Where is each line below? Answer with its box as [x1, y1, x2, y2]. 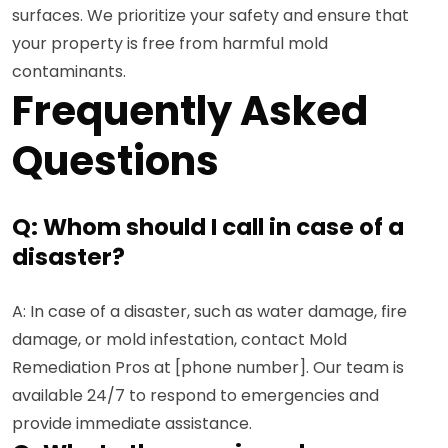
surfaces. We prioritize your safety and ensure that [12, 3, 409, 27]
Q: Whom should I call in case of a [12, 210, 404, 243]
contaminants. [12, 59, 126, 83]
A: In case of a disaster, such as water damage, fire [12, 299, 407, 323]
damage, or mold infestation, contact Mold [12, 327, 347, 351]
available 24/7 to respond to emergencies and [12, 383, 379, 407]
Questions [12, 132, 219, 189]
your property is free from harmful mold [12, 31, 328, 55]
